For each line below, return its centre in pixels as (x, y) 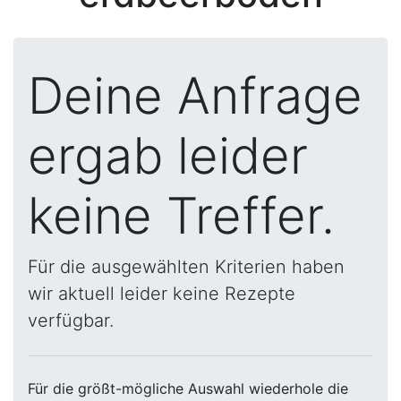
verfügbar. (71, 320)
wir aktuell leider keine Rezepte (162, 294)
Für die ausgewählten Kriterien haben (186, 267)
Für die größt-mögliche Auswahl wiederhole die (188, 388)
